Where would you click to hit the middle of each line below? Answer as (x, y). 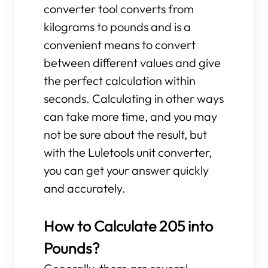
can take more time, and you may (131, 116)
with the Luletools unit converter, (128, 152)
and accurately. (85, 188)
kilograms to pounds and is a (118, 27)
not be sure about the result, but (126, 134)
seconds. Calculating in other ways (134, 98)
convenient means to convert (120, 45)
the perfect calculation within (120, 80)
